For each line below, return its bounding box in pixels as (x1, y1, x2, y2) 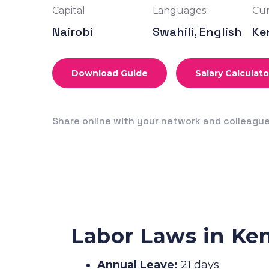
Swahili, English (152, 23, 242, 40)
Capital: (52, 4, 87, 16)
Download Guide (71, 67, 148, 79)
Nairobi (52, 23, 93, 40)
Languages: (152, 4, 208, 16)
